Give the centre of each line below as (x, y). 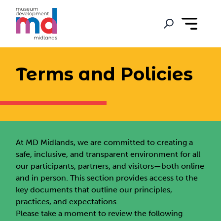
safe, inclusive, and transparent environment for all (108, 154)
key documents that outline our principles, (94, 190)
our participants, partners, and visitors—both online (110, 166)
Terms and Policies (105, 74)
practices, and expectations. (67, 202)
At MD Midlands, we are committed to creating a (105, 142)
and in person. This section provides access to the (107, 178)
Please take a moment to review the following (99, 213)
